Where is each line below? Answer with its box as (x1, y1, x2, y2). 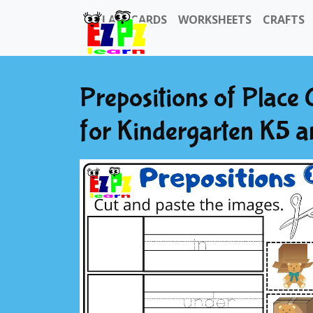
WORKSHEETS (178, 12, 252, 27)
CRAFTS (263, 12, 305, 27)
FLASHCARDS (96, 12, 167, 27)
